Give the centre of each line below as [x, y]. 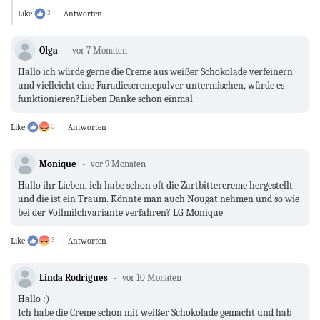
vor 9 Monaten [117, 164]
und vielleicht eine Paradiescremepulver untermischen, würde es [151, 86]
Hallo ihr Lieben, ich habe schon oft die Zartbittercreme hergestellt [155, 186]
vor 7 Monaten [99, 51]
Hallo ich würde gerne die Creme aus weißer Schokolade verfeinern [155, 72]
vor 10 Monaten [151, 278]
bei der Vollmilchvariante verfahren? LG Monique [120, 213]
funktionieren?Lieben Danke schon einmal [106, 99]
